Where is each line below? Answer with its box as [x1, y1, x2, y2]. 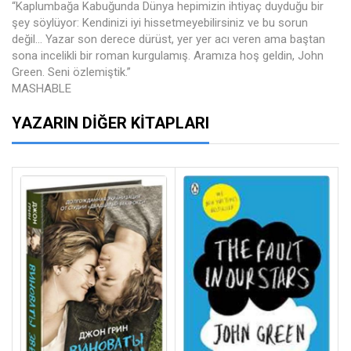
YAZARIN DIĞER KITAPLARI [12, 114, 209, 133]
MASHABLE [12, 81, 71, 96]
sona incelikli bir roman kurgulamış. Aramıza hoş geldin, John [12, 49, 324, 63]
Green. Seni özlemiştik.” [12, 65, 131, 80]
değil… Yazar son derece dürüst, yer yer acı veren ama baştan [12, 32, 325, 47]
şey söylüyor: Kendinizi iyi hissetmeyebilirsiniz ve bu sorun [12, 16, 308, 31]
